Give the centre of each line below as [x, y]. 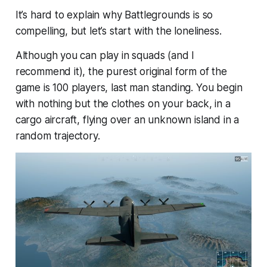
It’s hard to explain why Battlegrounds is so [114, 15]
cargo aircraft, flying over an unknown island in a [127, 119]
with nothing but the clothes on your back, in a [123, 103]
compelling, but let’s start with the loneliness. [118, 31]
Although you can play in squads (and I [105, 55]
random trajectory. [58, 136]
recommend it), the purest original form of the [121, 71]
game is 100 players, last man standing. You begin [129, 87]
